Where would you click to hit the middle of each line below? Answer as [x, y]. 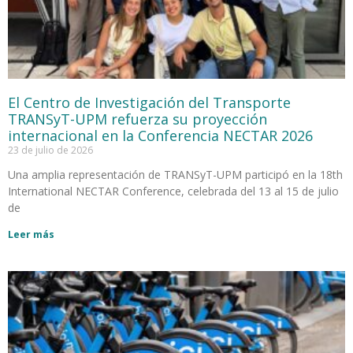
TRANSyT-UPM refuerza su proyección [137, 119]
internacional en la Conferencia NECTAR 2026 [160, 135]
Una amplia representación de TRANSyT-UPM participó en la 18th [175, 174]
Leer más [31, 234]
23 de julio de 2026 [50, 150]
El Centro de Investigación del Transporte [149, 102]
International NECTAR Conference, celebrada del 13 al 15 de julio [173, 191]
